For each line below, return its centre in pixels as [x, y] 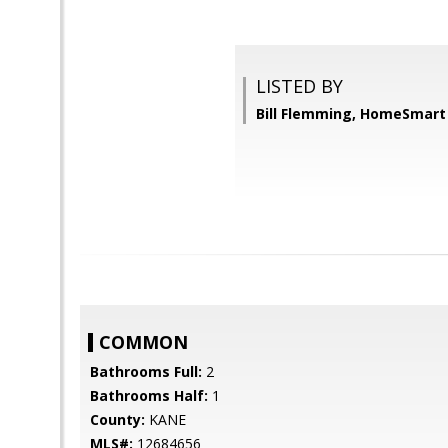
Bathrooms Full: [146, 371]
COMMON [143, 342]
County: [117, 419]
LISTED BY [299, 86]
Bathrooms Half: [149, 395]
